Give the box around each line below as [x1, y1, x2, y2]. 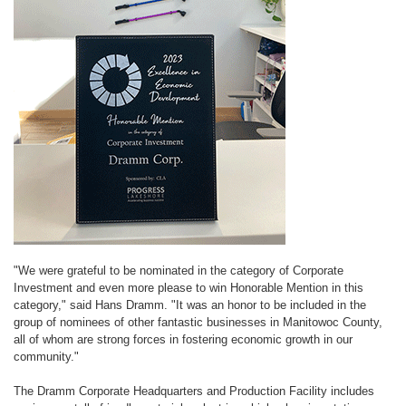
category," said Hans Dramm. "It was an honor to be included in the [14, 298, 366, 312]
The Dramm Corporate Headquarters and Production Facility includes [14, 384, 374, 398]
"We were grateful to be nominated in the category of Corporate [14, 264, 343, 277]
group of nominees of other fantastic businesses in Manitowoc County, [14, 315, 382, 329]
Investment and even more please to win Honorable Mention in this [14, 281, 363, 295]
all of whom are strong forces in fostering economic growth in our [14, 333, 353, 346]
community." [14, 350, 79, 363]
